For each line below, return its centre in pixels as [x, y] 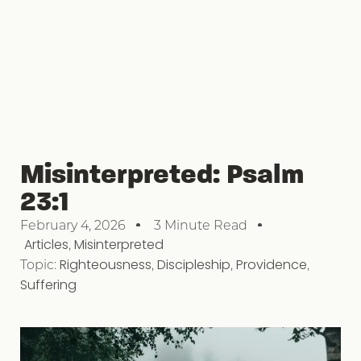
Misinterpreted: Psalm [162, 174]
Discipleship [194, 264]
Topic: [40, 263]
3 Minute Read [201, 224]
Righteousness [106, 264]
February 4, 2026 [73, 224]
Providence [272, 264]
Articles [46, 244]
